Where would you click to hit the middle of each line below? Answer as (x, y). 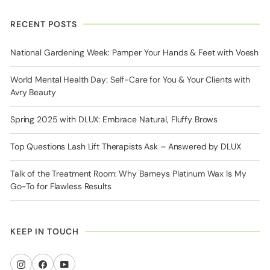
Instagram (42, 263)
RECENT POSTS (44, 24)
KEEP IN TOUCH (45, 232)
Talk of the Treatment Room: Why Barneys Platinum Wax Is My (128, 174)
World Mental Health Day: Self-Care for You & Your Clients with (130, 80)
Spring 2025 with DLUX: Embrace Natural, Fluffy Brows (114, 120)
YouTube (83, 263)
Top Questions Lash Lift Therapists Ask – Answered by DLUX (126, 147)
